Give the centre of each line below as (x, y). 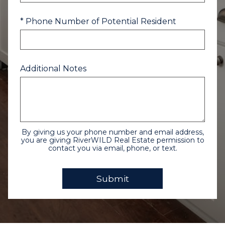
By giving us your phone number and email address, (113, 132)
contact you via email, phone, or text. (113, 148)
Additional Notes (53, 69)
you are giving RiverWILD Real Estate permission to (113, 140)
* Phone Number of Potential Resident (98, 21)
